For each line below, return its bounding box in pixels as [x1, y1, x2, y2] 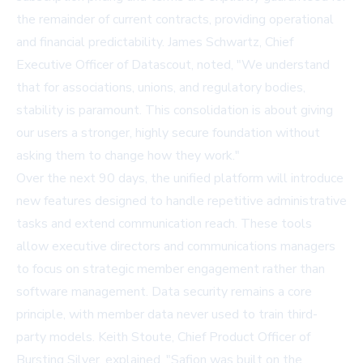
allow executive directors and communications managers [16, 237, 335, 255]
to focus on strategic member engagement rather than [16, 260, 325, 278]
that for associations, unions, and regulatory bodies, [16, 79, 305, 96]
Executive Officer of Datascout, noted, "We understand [16, 56, 330, 74]
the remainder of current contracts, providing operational [16, 11, 334, 28]
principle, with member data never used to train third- [16, 305, 318, 323]
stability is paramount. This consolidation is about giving [16, 101, 333, 119]
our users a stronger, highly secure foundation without [16, 124, 320, 142]
